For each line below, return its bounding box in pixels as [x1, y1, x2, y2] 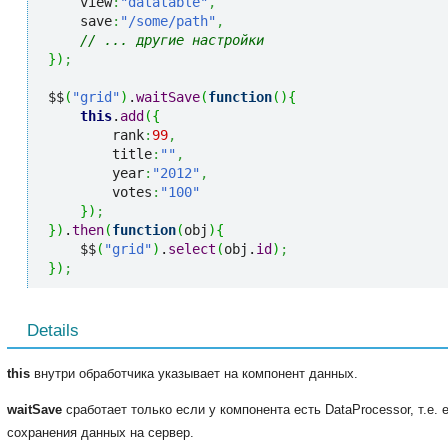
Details [27, 321, 79, 341]
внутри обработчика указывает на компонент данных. [30, 366, 358, 382]
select [168, 241, 216, 258]
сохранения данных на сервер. [7, 425, 194, 441]
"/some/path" [120, 13, 216, 30]
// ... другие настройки [80, 32, 264, 49]
